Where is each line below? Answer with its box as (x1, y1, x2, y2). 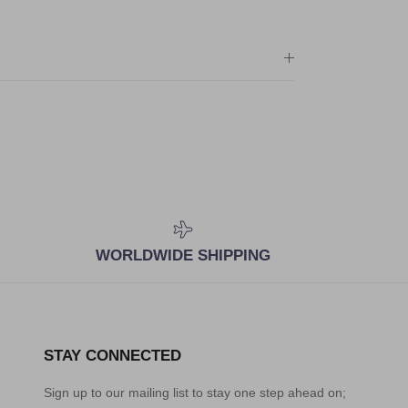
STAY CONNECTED (44, 346, 181, 364)
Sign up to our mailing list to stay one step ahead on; (44, 384, 346, 400)
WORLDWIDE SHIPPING (95, 246, 270, 264)
